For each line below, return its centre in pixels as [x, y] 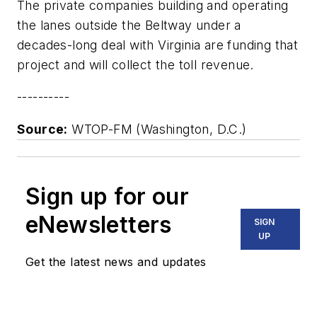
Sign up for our [107, 196]
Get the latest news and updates [116, 261]
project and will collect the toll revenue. [136, 64]
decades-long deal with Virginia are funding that [158, 45]
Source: [42, 129]
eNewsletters [99, 224]
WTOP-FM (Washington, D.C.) [159, 129]
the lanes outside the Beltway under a [129, 25]
